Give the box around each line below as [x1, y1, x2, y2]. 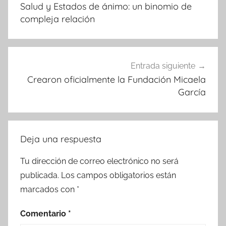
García [178, 86, 206, 98]
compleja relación [20, 13, 95, 25]
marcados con [20, 184, 77, 194]
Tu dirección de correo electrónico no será [20, 156, 179, 166]
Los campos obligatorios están [61, 170, 176, 180]
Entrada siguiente [131, 61, 195, 71]
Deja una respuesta [20, 133, 101, 145]
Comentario [20, 208, 68, 218]
